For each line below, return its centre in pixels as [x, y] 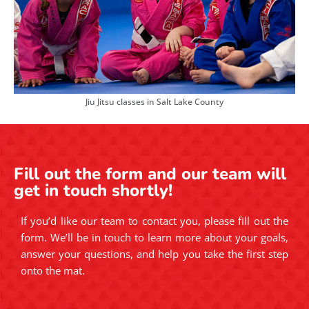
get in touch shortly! [93, 190]
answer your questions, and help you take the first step [154, 253]
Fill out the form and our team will [150, 173]
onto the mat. [53, 270]
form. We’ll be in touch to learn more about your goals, [154, 237]
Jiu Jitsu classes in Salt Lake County [154, 101]
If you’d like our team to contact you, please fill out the [154, 220]
